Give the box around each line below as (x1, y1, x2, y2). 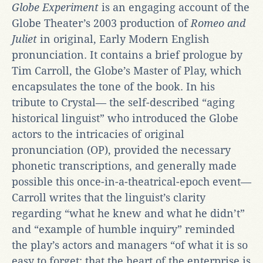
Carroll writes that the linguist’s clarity (12, 191, 205, 204)
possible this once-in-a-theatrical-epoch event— (12, 175, 251, 188)
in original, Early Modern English (40, 32, 209, 45)
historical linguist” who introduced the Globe (12, 112, 238, 124)
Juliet (12, 32, 40, 45)
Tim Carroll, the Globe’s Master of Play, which (12, 64, 241, 77)
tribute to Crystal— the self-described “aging (12, 96, 235, 109)
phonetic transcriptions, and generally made (12, 159, 237, 172)
